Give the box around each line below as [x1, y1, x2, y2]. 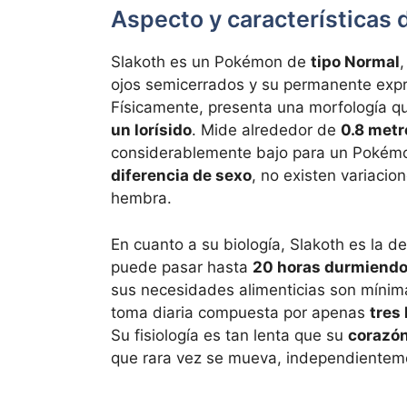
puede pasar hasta [111, 257, 253, 276]
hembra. [111, 189, 172, 208]
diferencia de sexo [111, 166, 252, 185]
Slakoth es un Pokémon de [111, 53, 311, 72]
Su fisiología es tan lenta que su [111, 325, 348, 344]
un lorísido [111, 121, 192, 140]
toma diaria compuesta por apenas [111, 303, 370, 322]
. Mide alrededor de [192, 121, 341, 140]
